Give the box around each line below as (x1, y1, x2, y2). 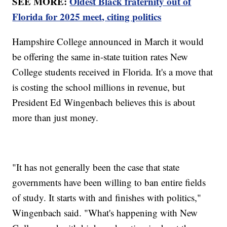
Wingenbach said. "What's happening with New (12, 206, 198, 219)
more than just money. (12, 110, 99, 124)
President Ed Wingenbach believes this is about (12, 95, 196, 108)
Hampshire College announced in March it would (12, 34, 204, 48)
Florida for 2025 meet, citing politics (12, 9, 162, 23)
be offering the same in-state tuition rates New (12, 50, 188, 63)
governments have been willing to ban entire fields (12, 175, 206, 188)
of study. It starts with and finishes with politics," (12, 191, 202, 204)
